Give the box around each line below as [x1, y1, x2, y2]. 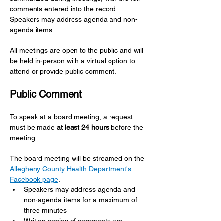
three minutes [24, 206, 67, 214]
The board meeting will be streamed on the [10, 154, 146, 162]
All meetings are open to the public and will [10, 46, 145, 54]
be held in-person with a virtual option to [10, 57, 137, 65]
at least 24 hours [57, 123, 109, 131]
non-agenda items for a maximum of [24, 196, 139, 204]
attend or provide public [10, 67, 85, 75]
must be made [10, 123, 57, 131]
